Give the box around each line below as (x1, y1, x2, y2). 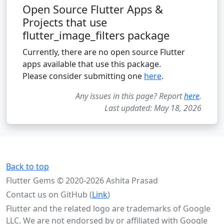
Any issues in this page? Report (75, 90, 184, 102)
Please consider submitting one (22, 70, 144, 82)
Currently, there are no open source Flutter (22, 46, 185, 58)
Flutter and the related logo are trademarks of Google (6, 203, 210, 214)
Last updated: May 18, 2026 (104, 102, 201, 114)
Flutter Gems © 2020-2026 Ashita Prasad (6, 175, 158, 186)
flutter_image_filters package (22, 28, 169, 43)
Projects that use (22, 15, 107, 30)
